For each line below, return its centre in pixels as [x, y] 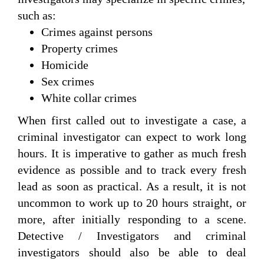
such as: [37, 16]
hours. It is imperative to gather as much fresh [132, 154]
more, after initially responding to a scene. [132, 220]
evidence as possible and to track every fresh [132, 170]
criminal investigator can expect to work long [132, 137]
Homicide [65, 65]
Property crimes [80, 49]
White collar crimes [89, 98]
